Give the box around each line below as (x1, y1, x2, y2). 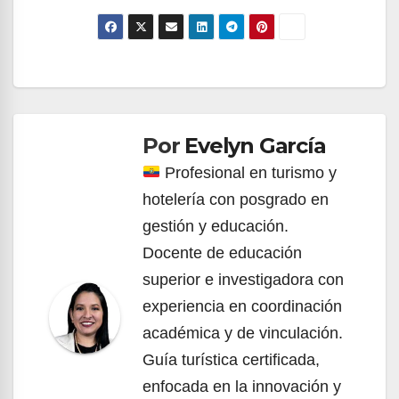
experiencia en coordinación (142, 297, 342, 315)
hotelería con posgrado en (142, 190, 329, 208)
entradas (39, 133, 158, 168)
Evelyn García (184, 132, 326, 159)
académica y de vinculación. (142, 323, 343, 342)
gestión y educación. (142, 216, 289, 235)
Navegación (39, 60, 200, 95)
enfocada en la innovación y (142, 377, 341, 395)
